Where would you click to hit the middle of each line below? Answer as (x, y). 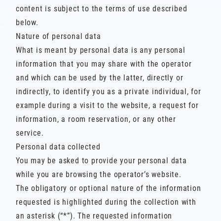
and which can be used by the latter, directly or (100, 78)
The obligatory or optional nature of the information (109, 188)
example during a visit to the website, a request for (107, 105)
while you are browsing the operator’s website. (99, 174)
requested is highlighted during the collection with (106, 202)
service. (30, 133)
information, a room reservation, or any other (96, 119)
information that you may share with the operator (104, 64)
